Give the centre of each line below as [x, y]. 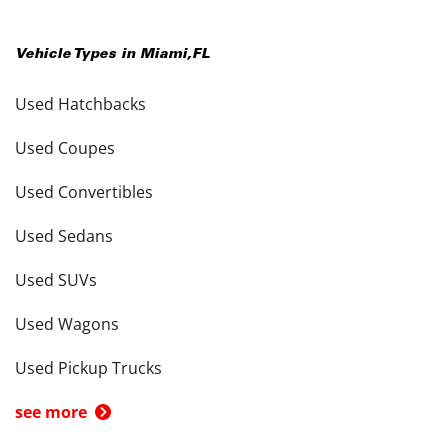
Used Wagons [67, 324]
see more [51, 412]
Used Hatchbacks [80, 104]
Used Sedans [64, 236]
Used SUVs [56, 280]
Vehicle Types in [77, 55]
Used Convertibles [84, 192]
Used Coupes [65, 148]
